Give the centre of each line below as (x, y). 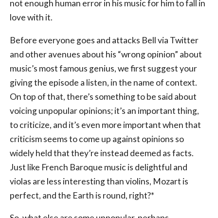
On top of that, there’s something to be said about (103, 96)
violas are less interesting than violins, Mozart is (99, 181)
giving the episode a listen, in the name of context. (103, 82)
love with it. (31, 17)
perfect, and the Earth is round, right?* (82, 195)
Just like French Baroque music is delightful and (99, 167)
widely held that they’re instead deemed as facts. (102, 153)
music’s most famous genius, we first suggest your (103, 68)
